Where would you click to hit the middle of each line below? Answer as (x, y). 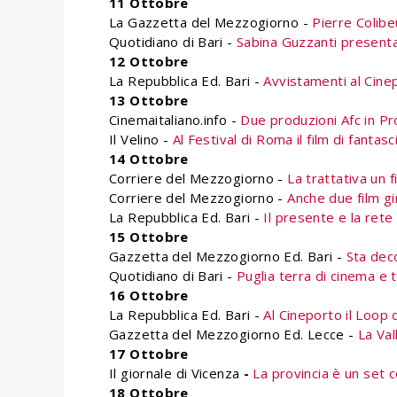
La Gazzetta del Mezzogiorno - (211, 22)
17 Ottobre (149, 354)
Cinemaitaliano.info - (175, 120)
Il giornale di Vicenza (175, 373)
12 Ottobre (149, 61)
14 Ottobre (149, 159)
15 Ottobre (149, 237)
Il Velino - (141, 139)
